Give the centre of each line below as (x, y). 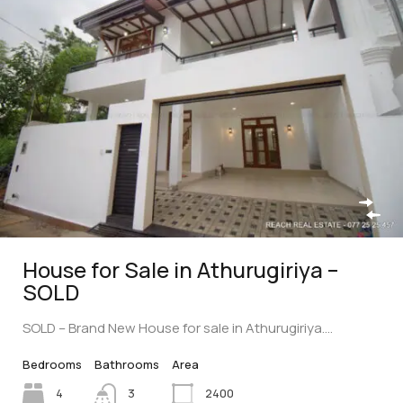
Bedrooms (52, 364)
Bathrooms (127, 364)
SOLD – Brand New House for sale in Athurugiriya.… (178, 327)
